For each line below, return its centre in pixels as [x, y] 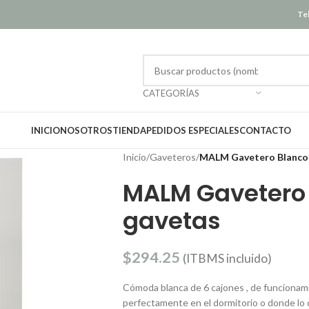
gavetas [171, 221]
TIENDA [129, 130]
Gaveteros [172, 157]
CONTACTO [265, 130]
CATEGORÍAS [171, 93]
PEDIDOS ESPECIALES [193, 130]
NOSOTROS [86, 130]
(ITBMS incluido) [227, 258]
